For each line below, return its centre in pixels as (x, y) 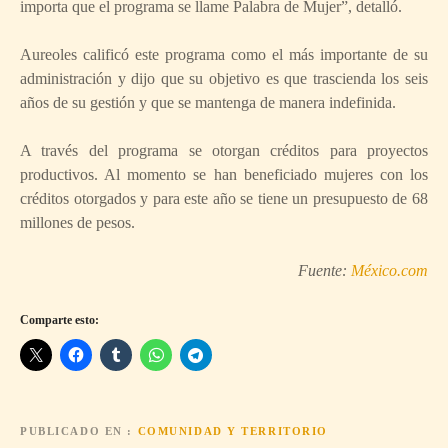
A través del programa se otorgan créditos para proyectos (224, 150)
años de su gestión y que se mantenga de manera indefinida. (208, 102)
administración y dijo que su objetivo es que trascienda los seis (224, 78)
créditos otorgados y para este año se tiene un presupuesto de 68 (224, 198)
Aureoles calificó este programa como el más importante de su (224, 54)
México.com (389, 270)
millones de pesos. (77, 222)
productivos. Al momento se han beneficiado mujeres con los (224, 174)
